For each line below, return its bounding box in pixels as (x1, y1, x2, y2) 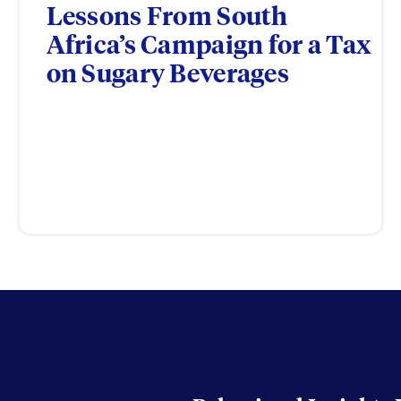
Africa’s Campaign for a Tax (46, 34, 372, 59)
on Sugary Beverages (46, 63, 289, 88)
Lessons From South (46, 5, 288, 30)
